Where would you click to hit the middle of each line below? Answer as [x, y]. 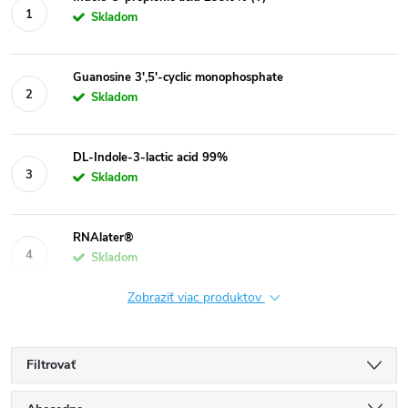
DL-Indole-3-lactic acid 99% [150, 157]
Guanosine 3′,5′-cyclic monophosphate [178, 77]
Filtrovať [51, 364]
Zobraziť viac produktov [196, 297]
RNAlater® [103, 237]
